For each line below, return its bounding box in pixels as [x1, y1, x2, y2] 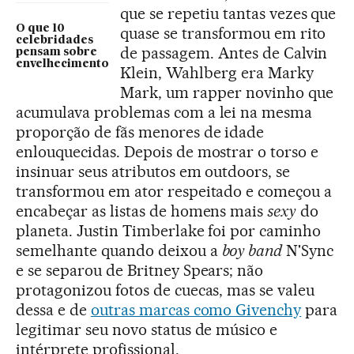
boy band [221, 241, 283, 260]
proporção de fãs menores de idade [16, 122, 265, 141]
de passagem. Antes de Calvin [120, 43, 328, 62]
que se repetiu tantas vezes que [120, 4, 337, 23]
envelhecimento [16, 58, 109, 70]
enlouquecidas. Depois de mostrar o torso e [16, 142, 319, 161]
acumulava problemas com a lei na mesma [16, 103, 313, 122]
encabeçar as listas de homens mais [16, 201, 268, 220]
